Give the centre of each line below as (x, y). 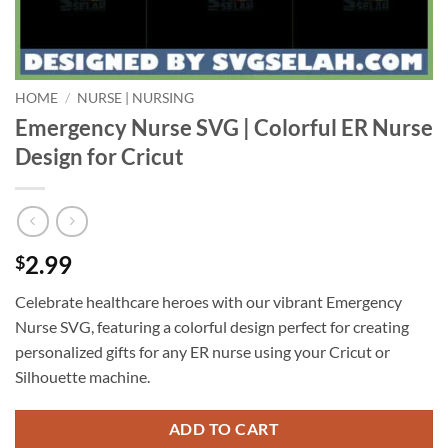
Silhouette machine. (82, 377)
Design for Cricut (99, 156)
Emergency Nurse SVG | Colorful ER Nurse (224, 127)
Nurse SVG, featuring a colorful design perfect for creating (212, 327)
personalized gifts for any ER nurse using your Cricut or (202, 352)
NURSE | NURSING (136, 98)
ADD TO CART (224, 429)
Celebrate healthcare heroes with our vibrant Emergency (208, 302)
